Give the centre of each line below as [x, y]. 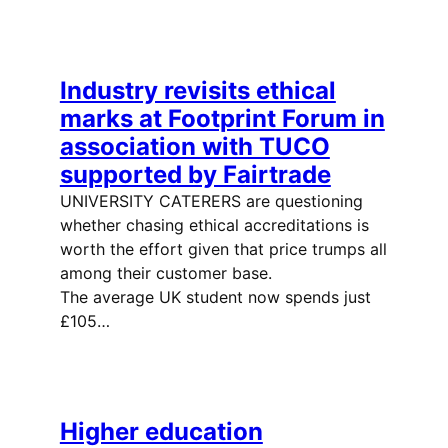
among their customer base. [220, 272]
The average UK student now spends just [215, 296]
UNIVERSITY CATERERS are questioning [211, 200]
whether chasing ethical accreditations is [214, 224]
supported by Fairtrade [195, 174]
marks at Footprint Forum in [222, 118]
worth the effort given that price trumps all [223, 248]
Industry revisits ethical [197, 90]
